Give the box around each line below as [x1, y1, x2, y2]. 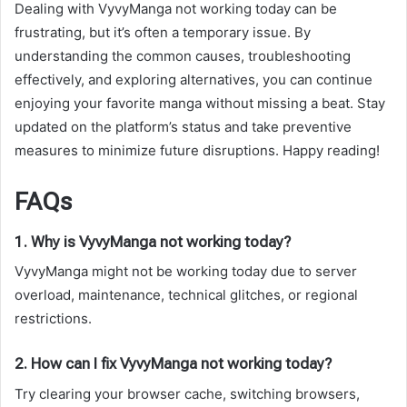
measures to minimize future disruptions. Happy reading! [15, 142, 380, 160]
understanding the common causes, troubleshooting [15, 47, 351, 65]
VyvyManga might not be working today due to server [15, 263, 357, 281]
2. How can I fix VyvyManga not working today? [15, 354, 332, 373]
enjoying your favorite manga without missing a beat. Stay [15, 94, 385, 113]
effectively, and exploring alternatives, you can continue [15, 71, 372, 89]
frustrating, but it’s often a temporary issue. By [15, 24, 311, 42]
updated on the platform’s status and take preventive [15, 118, 352, 136]
